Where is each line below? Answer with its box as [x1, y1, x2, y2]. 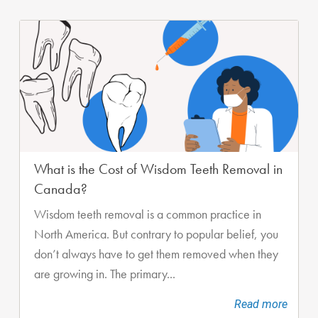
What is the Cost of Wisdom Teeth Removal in [34, 160, 283, 179]
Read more [234, 297, 287, 312]
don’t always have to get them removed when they [34, 246, 278, 263]
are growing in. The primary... [34, 266, 175, 283]
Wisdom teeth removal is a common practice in [34, 207, 261, 223]
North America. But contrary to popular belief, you [34, 226, 278, 243]
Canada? [34, 180, 87, 199]
